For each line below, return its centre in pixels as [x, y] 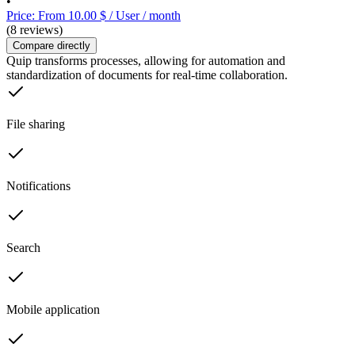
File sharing [36, 124]
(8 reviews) [34, 30]
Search [23, 248]
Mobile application [53, 310]
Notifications [38, 186]
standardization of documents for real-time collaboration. [147, 75]
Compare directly [52, 46]
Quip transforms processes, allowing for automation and [146, 61]
